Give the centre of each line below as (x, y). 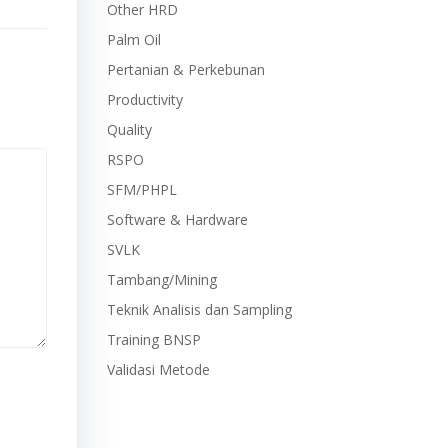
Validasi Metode (158, 369)
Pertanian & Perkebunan (185, 69)
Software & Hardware (177, 219)
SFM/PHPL (141, 189)
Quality (129, 129)
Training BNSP (153, 339)
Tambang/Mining (161, 279)
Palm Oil (133, 39)
